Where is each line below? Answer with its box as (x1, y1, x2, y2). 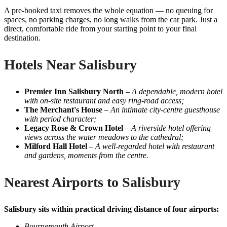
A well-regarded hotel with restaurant (95, 141, 214, 150)
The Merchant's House (24, 105, 102, 114)
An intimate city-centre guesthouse (110, 105, 220, 114)
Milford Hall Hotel (24, 141, 87, 150)
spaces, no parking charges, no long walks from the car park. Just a (4, 15, 217, 24)
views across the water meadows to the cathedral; (24, 132, 183, 141)
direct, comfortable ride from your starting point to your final (4, 24, 197, 33)
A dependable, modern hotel (132, 87, 222, 96)
